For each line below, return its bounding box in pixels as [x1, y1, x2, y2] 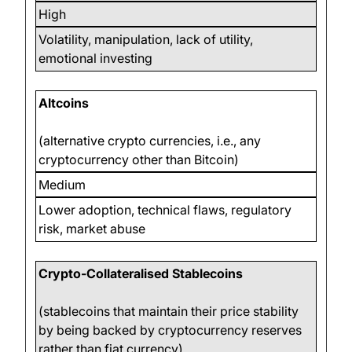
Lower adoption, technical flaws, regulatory [38, 202, 292, 218]
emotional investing [38, 50, 153, 67]
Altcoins [38, 94, 90, 111]
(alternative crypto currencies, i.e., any [38, 132, 262, 148]
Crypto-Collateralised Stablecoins [38, 265, 244, 281]
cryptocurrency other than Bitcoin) [38, 151, 240, 167]
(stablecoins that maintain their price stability [38, 302, 299, 319]
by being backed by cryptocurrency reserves [38, 321, 302, 338]
